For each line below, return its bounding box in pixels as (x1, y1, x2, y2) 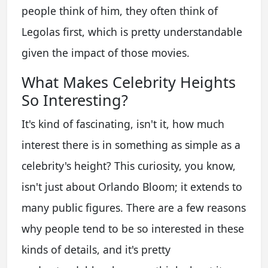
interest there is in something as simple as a (22, 137, 240, 152)
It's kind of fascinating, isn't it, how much (22, 116, 224, 131)
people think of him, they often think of (22, 3, 218, 18)
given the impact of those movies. (22, 45, 190, 60)
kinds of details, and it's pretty (22, 242, 170, 257)
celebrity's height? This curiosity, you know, (22, 158, 236, 173)
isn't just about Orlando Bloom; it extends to (22, 179, 242, 194)
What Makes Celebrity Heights (22, 71, 236, 92)
